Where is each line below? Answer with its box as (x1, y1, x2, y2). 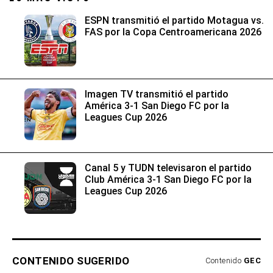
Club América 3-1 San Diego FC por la (85, 173, 252, 185)
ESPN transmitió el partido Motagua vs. (85, 14, 264, 26)
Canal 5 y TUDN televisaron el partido (85, 161, 252, 174)
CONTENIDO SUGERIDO (12, 254, 130, 267)
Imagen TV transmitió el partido (85, 88, 229, 100)
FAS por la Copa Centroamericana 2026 (85, 26, 261, 38)
